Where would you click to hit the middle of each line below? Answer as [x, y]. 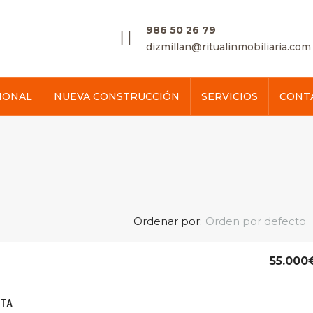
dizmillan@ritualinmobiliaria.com [228, 47]
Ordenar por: [168, 221]
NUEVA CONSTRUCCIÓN [117, 96]
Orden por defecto [256, 221]
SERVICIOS [230, 96]
